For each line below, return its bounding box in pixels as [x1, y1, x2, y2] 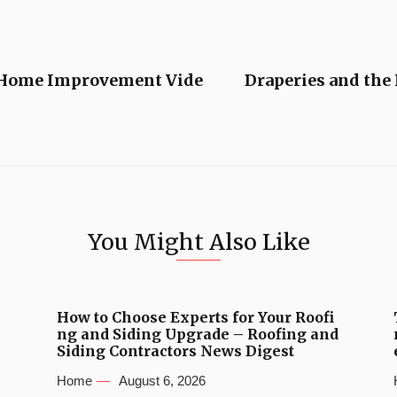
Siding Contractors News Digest [57, 341, 294, 360]
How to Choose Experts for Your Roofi [57, 307, 334, 326]
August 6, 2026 [119, 372, 206, 388]
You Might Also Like [87, 227, 310, 256]
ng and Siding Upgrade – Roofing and [57, 324, 339, 343]
